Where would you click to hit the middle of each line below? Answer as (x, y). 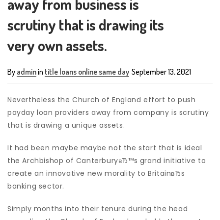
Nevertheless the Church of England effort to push (102, 100)
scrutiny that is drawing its (86, 25)
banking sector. (36, 186)
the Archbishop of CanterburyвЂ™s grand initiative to (107, 161)
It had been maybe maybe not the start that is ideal (105, 148)
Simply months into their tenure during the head (98, 209)
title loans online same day (87, 72)
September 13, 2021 (161, 72)
